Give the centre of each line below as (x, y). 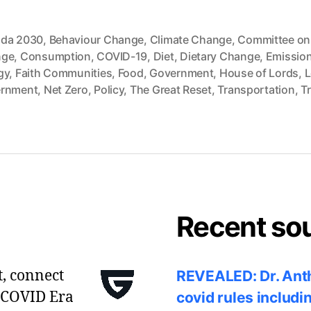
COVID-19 (122, 56)
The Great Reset (170, 89)
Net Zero (66, 89)
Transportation (256, 89)
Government (182, 73)
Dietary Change (220, 56)
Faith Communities (64, 73)
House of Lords (259, 73)
